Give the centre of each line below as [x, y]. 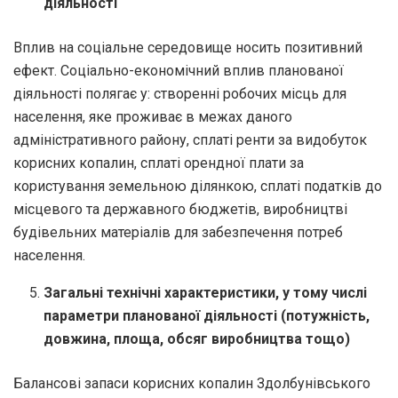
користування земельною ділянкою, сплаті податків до [198, 186]
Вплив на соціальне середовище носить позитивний [188, 47]
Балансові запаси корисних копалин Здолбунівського [192, 383]
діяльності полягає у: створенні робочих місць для [180, 93]
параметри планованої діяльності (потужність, [207, 315]
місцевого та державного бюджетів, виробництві [180, 209]
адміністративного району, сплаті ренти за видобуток [190, 139]
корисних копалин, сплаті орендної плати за [159, 163]
